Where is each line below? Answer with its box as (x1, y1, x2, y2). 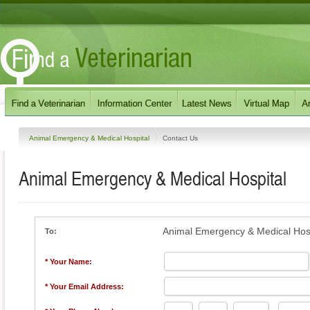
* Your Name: (45, 257, 92, 266)
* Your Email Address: (45, 282, 124, 291)
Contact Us (163, 134, 198, 142)
